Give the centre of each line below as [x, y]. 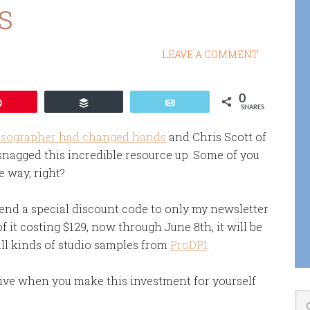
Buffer [112, 102]
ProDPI [189, 245]
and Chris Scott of [216, 137]
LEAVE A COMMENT [210, 54]
